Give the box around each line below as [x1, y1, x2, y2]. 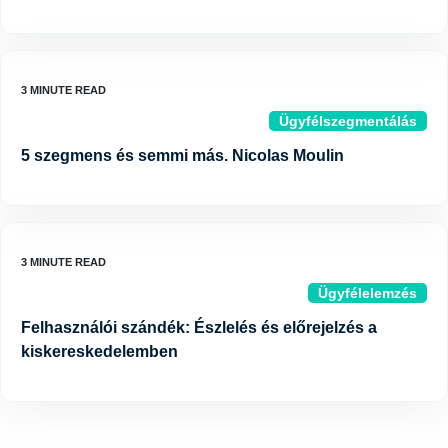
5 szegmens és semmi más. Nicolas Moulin [21, 147, 344, 165]
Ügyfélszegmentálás [279, 113, 417, 130]
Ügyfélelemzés [318, 285, 417, 302]
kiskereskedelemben [21, 343, 178, 361]
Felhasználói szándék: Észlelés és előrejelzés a [21, 319, 377, 337]
